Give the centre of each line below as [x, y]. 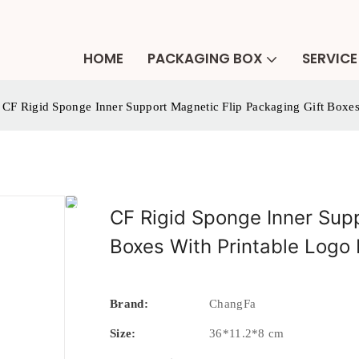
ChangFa [233, 303]
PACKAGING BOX [205, 58]
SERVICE [330, 58]
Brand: [129, 303]
